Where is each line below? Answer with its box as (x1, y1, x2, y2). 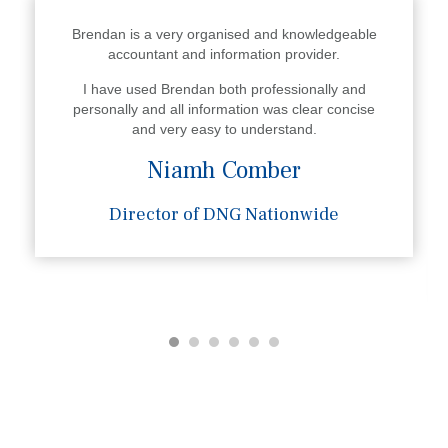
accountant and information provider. (108, 46, 340, 62)
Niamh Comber (147, 155, 301, 186)
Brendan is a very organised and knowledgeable (71, 26, 377, 42)
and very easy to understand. (131, 121, 317, 137)
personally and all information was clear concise (73, 101, 375, 117)
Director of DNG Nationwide (109, 203, 339, 226)
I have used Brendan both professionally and (82, 81, 366, 97)
